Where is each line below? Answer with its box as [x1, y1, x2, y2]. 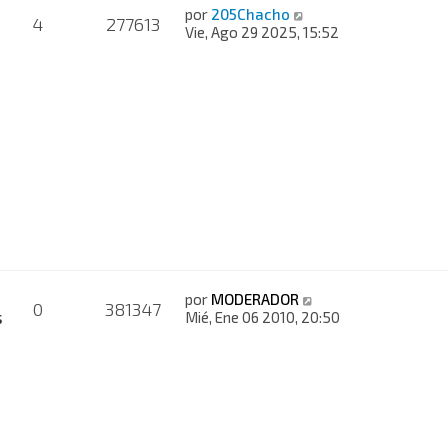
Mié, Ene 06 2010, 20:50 [185, 307, 341, 326]
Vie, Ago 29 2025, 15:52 [185, 22, 340, 41]
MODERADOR [211, 289, 300, 308]
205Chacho [211, 4, 291, 23]
